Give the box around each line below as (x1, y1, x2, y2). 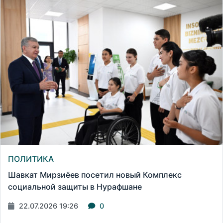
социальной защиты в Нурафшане (8, 181, 142, 192)
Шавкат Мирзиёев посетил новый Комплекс (8, 169, 182, 180)
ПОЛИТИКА (8, 153, 54, 164)
